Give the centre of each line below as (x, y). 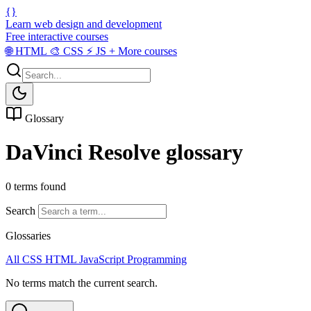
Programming (157, 259)
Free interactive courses (57, 36)
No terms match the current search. (82, 283)
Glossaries (28, 235)
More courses (146, 51)
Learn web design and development (84, 24)
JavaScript (103, 259)
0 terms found (36, 186)
